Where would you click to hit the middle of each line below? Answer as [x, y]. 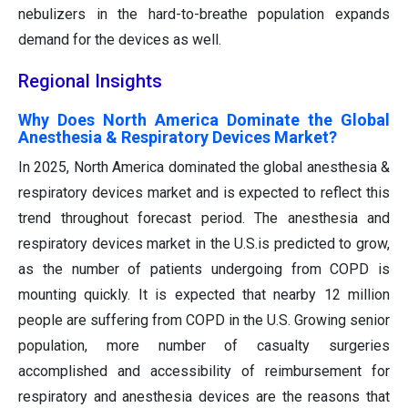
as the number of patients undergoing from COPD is [204, 270]
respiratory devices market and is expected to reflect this [204, 193]
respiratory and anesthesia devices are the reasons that [204, 397]
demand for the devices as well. [120, 40]
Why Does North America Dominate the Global [204, 120]
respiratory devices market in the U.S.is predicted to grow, [204, 244]
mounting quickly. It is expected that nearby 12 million [204, 295]
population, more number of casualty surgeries [204, 346]
